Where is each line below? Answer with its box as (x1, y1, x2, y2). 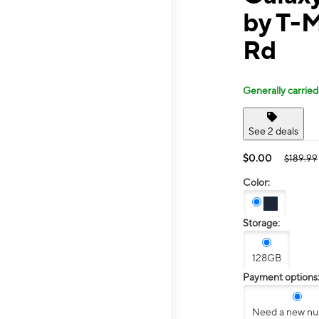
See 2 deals (249, 125, 298, 137)
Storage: (243, 217, 280, 229)
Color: (243, 176, 270, 188)
